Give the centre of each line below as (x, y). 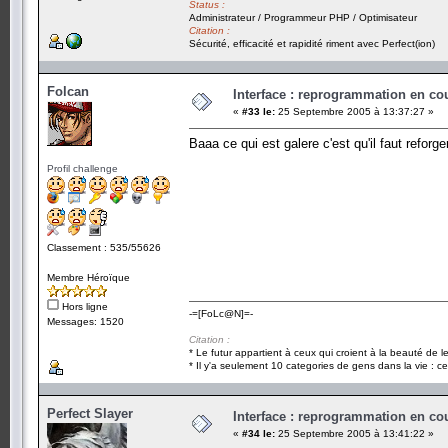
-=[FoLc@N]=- (221, 313)
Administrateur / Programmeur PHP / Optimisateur (303, 17)
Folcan (68, 91)
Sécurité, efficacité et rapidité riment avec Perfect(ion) (312, 43)
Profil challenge (82, 168)
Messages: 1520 (85, 321)
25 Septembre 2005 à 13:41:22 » (354, 433)
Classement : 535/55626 (104, 247)
